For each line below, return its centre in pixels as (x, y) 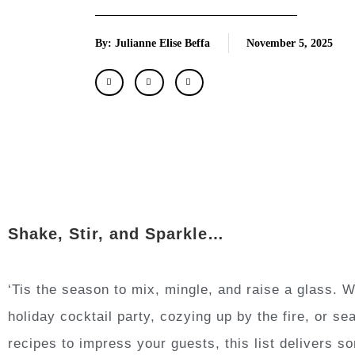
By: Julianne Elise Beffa (153, 43)
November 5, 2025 (290, 43)
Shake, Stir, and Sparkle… (116, 233)
